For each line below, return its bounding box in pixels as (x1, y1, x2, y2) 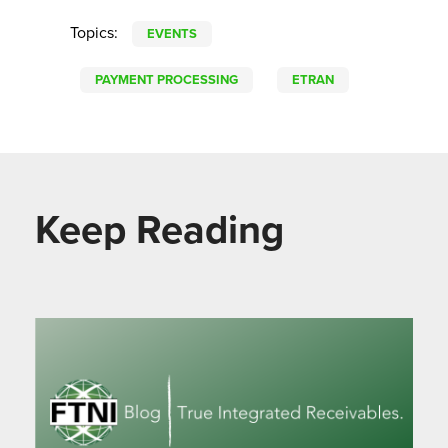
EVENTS (147, 26, 197, 43)
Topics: (70, 23, 122, 44)
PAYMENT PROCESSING (95, 72, 238, 89)
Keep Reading (35, 206, 284, 255)
